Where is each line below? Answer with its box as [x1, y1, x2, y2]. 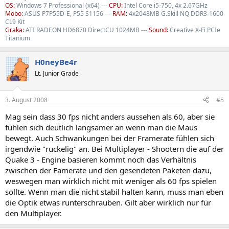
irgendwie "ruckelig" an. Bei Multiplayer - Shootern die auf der [5, 143, 224, 154]
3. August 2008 [5, 95, 48, 104]
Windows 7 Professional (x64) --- [15, 1, 109, 10]
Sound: [149, 26, 168, 34]
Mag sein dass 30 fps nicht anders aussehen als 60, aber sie [5, 111, 215, 122]
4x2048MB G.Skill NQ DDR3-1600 [127, 9, 223, 18]
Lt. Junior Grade [35, 69, 79, 78]
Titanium [5, 34, 30, 42]
